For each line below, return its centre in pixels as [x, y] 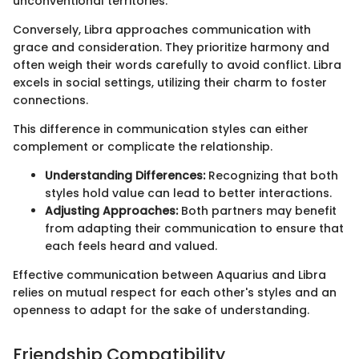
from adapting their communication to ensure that [194, 229]
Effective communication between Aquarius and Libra [169, 275]
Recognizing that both [272, 176]
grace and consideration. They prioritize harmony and [171, 48]
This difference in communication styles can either [161, 129]
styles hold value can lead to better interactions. [188, 194]
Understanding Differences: [125, 176]
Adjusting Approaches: [111, 211]
